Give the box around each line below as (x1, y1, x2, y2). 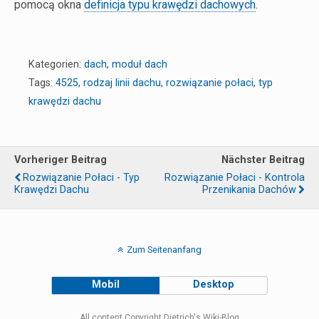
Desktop (192, 278, 234, 291)
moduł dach (112, 58, 167, 70)
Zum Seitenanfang (127, 244, 202, 255)
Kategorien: (28, 58, 84, 70)
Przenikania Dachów (202, 183, 296, 196)
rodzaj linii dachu (83, 76, 161, 89)
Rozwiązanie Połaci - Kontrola (164, 171, 305, 184)
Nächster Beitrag (221, 153, 305, 166)
